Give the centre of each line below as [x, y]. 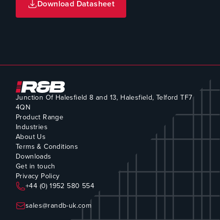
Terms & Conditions [47, 146]
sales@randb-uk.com [59, 205]
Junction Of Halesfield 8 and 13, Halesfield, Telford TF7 [104, 97]
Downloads [34, 156]
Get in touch [36, 166]
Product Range [40, 117]
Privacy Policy [38, 176]
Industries [32, 127]
